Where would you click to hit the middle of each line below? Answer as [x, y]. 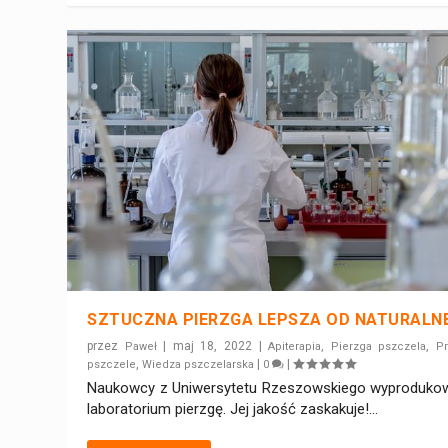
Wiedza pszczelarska [198, 364]
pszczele [112, 364]
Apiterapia [295, 346]
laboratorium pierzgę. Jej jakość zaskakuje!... [233, 408]
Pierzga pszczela [378, 346]
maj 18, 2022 [212, 345]
